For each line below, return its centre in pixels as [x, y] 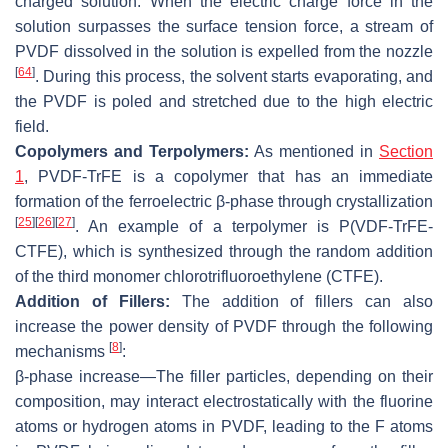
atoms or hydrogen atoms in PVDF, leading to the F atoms [224, 426]
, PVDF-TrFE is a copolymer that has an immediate [228, 176]
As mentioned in [314, 151]
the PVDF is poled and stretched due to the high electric [224, 101]
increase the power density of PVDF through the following [224, 326]
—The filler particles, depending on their [286, 376]
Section [406, 151]
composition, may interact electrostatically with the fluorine [224, 401]
